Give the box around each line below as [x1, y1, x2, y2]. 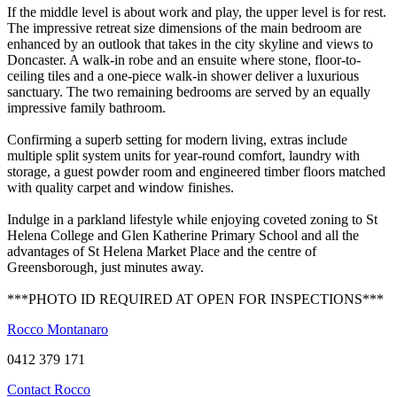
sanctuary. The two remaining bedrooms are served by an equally [7, 83, 370, 99]
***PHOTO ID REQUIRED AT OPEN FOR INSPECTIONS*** [7, 291, 384, 307]
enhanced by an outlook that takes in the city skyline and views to [7, 35, 373, 51]
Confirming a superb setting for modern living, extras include [7, 131, 347, 147]
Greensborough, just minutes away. [7, 259, 204, 275]
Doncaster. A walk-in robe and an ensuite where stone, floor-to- [7, 51, 361, 67]
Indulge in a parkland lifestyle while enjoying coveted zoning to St [7, 211, 378, 227]
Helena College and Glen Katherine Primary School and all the [7, 227, 359, 243]
